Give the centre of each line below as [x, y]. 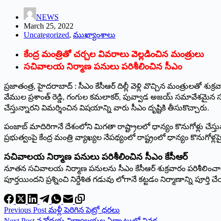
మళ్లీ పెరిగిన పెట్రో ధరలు [84, 210]
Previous [18, 210]
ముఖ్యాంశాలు [94, 35]
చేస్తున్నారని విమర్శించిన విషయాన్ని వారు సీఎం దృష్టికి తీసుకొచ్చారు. [107, 108]
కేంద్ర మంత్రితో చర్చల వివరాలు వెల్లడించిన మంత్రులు [114, 54]
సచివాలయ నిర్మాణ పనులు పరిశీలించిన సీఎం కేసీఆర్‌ [96, 157]
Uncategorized [46, 35]
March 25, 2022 [49, 26]
